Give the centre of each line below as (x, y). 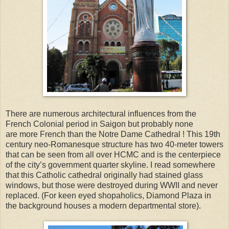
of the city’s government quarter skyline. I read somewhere (110, 165)
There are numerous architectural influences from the (101, 113)
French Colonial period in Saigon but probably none (99, 124)
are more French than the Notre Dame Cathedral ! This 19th (113, 134)
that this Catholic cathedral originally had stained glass (104, 175)
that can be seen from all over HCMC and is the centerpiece (113, 154)
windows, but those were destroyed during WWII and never (112, 185)
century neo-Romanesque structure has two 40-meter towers (114, 144)
